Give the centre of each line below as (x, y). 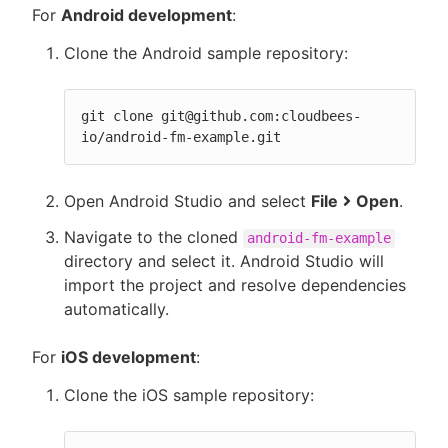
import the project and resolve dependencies (235, 285)
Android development (146, 15)
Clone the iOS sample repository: (189, 395)
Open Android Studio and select (187, 201)
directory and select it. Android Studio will (224, 261)
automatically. (116, 309)
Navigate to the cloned (153, 237)
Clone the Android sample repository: (206, 53)
